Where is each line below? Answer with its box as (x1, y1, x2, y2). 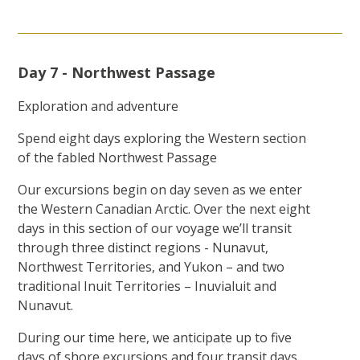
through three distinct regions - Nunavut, (18, 239, 269, 257)
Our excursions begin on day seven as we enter (18, 181, 303, 199)
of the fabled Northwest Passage (18, 149, 218, 167)
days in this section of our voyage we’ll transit (18, 219, 292, 238)
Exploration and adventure (18, 97, 179, 116)
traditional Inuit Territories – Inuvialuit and (18, 277, 277, 296)
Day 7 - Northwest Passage (18, 63, 216, 83)
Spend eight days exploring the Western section (18, 129, 307, 148)
